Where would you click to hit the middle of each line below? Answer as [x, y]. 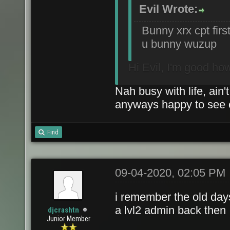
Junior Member [69, 219]
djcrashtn [64, 210]
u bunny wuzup [179, 44]
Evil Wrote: [168, 9]
